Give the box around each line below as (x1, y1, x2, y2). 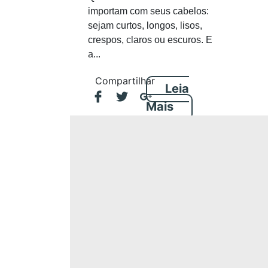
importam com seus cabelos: (88, 6, 209, 17)
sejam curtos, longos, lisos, (88, 20, 202, 31)
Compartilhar (95, 75, 155, 87)
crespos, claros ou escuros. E (88, 35, 212, 45)
